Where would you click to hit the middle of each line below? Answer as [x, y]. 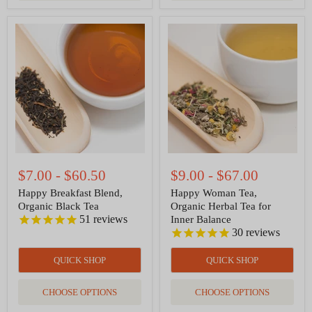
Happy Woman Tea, [214, 193]
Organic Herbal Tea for [221, 206]
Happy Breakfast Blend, [70, 193]
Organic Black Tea [58, 206]
